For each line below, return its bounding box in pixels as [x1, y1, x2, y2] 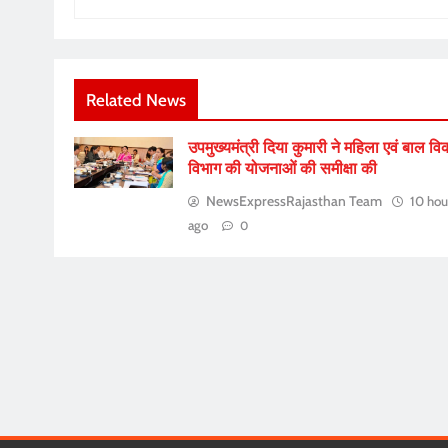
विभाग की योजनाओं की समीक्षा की [187, 159, 377, 179]
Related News [86, 90, 186, 111]
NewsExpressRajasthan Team [205, 192, 382, 211]
